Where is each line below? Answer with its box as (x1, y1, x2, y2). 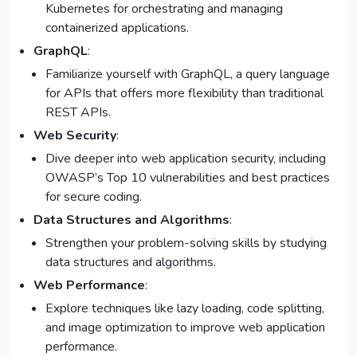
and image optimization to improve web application (45, 319, 325, 337)
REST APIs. (45, 104, 111, 122)
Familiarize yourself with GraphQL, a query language (45, 65, 330, 84)
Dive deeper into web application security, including (45, 150, 326, 168)
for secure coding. (45, 188, 142, 206)
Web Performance (33, 277, 145, 295)
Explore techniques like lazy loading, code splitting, (45, 300, 324, 318)
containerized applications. (45, 19, 189, 37)
